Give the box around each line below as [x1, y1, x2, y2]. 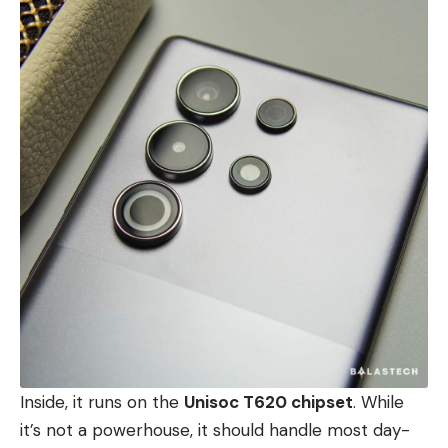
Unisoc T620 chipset [184, 391, 353, 414]
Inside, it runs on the [20, 391, 184, 414]
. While [353, 391, 404, 414]
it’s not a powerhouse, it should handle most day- [20, 419, 410, 442]
